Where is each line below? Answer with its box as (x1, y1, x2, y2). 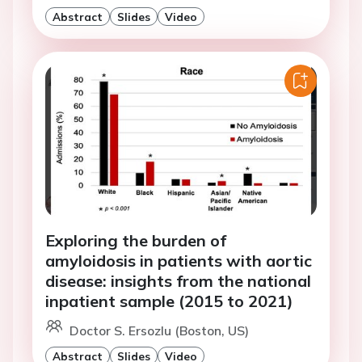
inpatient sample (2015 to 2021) (45, 290, 293, 311)
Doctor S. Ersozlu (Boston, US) (69, 322, 249, 339)
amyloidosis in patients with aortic (45, 250, 312, 271)
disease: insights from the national (45, 270, 311, 291)
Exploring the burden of (45, 229, 226, 250)
